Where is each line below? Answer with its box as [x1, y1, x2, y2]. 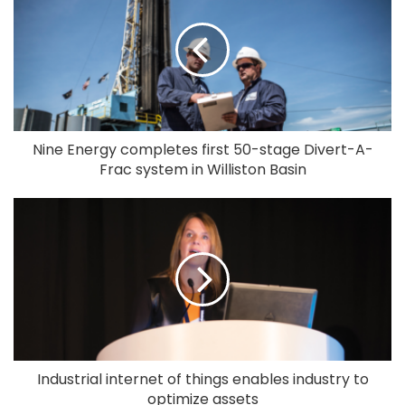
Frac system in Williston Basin [99, 159, 306, 181]
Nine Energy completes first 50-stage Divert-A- [32, 139, 373, 161]
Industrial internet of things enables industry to [36, 369, 369, 391]
